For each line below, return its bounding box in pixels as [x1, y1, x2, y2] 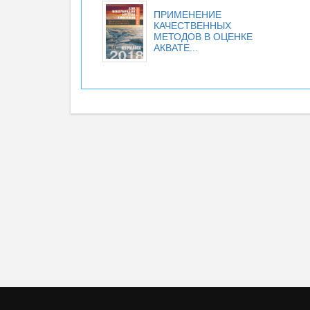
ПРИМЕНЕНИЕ [154, 9, 221, 20]
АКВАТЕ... [154, 42, 198, 53]
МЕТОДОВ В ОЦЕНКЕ [154, 31, 253, 42]
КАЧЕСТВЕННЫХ [154, 20, 231, 31]
